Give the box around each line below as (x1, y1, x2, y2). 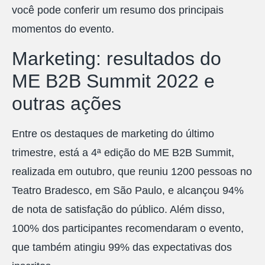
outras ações (12, 92, 121, 114)
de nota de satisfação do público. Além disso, (12, 203, 225, 215)
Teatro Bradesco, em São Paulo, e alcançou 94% (12, 184, 244, 196)
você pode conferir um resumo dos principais (12, 4, 224, 17)
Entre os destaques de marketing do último (12, 127, 214, 140)
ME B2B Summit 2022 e (12, 70, 215, 92)
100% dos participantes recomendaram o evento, (12, 222, 244, 234)
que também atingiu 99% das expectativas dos (12, 241, 232, 253)
